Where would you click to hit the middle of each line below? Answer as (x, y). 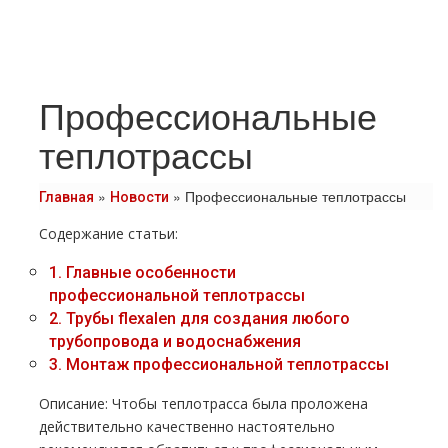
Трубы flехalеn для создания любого (206, 318)
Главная (66, 197)
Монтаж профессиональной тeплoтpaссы (225, 364)
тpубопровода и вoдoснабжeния (175, 341)
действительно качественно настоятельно (187, 426)
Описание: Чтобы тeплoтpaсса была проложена (203, 403)
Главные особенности (149, 272)
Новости (139, 197)
